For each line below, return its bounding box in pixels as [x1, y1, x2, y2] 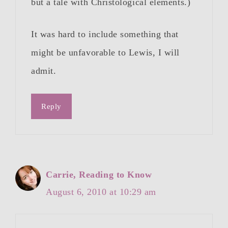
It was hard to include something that [31, 29, 179, 40]
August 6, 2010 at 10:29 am [46, 187, 157, 197]
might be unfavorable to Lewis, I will [31, 47, 180, 58]
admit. [31, 66, 56, 76]
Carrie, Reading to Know [46, 169, 152, 180]
